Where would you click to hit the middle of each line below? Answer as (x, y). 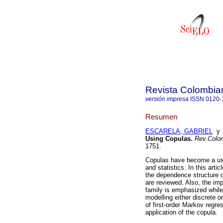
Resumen (161, 116)
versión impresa (167, 99)
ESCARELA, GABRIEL (179, 131)
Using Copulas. (169, 139)
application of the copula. (181, 213)
